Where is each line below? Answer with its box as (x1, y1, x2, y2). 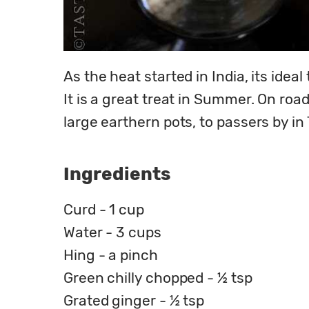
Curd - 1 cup (63, 200, 144, 218)
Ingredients (63, 163, 170, 186)
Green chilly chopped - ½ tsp (63, 268, 252, 286)
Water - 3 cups (63, 223, 161, 241)
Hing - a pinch (63, 246, 158, 263)
